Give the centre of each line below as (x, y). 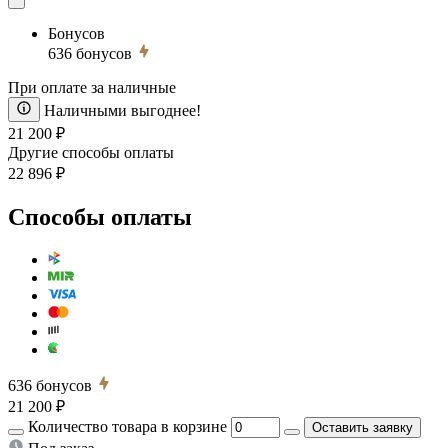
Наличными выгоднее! (122, 110)
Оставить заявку (362, 427)
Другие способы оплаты (91, 152)
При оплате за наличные (92, 87)
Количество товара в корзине (127, 426)
